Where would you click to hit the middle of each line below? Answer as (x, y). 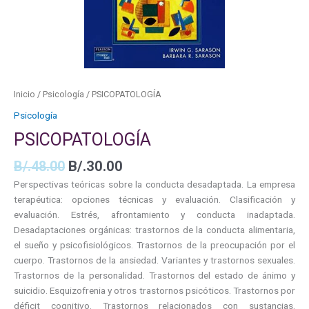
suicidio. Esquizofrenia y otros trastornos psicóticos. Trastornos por (154, 291)
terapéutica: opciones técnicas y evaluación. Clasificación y (154, 200)
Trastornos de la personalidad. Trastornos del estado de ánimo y (154, 276)
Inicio (24, 94)
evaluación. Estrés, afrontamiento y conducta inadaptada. (154, 215)
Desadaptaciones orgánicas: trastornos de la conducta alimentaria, (154, 230)
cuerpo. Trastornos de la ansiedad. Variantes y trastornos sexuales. (154, 260)
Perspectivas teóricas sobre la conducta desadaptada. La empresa (154, 185)
